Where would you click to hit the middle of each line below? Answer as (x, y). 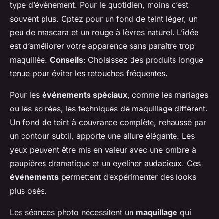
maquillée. (30, 60)
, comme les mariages (168, 95)
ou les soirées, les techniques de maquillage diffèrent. (109, 109)
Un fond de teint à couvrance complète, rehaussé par (108, 122)
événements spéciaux (85, 95)
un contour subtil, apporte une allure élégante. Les (102, 136)
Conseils (66, 60)
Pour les (26, 95)
